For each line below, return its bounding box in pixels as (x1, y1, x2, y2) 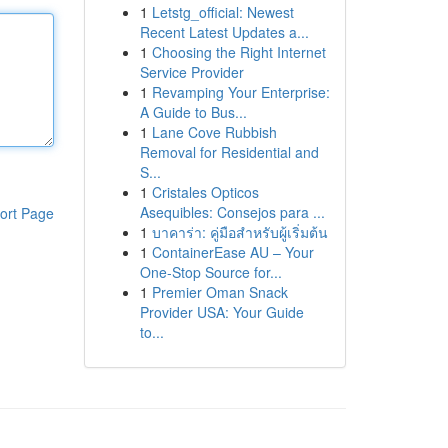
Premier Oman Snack (151, 282, 288, 302)
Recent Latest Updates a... (139, 22, 309, 42)
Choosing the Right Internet (151, 42, 326, 62)
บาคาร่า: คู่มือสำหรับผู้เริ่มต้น (151, 222, 328, 242)
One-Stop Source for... (139, 262, 282, 282)
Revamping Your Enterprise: (151, 82, 330, 102)
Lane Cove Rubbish (151, 122, 277, 142)
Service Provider (139, 62, 244, 82)
